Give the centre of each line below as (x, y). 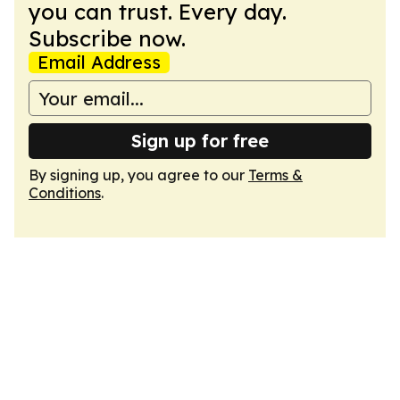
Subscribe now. (107, 38)
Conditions (65, 193)
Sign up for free (200, 141)
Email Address (99, 62)
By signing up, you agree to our (138, 175)
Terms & (275, 175)
